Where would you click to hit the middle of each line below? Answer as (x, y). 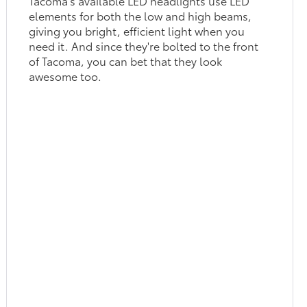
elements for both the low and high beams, (140, 15)
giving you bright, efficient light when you (137, 30)
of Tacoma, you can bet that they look (126, 60)
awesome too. (65, 75)
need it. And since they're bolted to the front (144, 45)
